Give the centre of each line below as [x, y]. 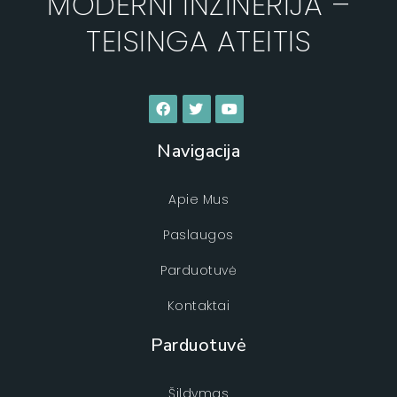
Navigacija [198, 151]
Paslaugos [198, 234]
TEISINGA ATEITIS [198, 41]
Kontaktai [198, 305]
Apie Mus [198, 199]
